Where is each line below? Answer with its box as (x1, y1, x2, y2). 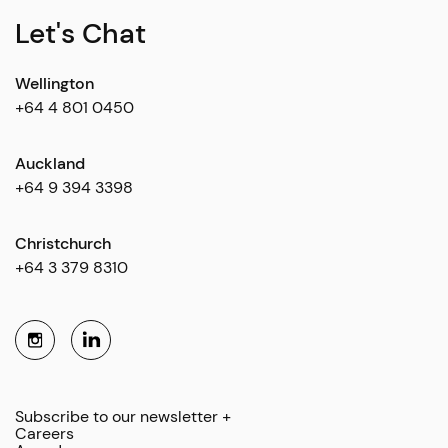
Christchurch (15, 232, 112, 254)
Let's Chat (15, 14, 147, 52)
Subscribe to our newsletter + (15, 405, 232, 427)
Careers (15, 422, 75, 444)
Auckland (15, 152, 86, 174)
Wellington (15, 72, 95, 94)
